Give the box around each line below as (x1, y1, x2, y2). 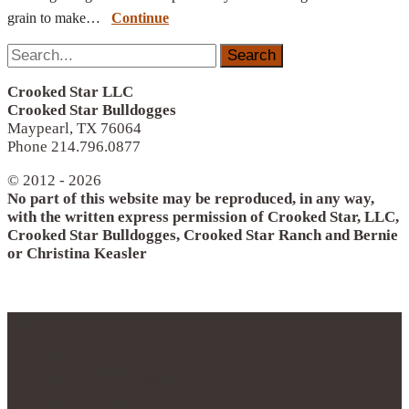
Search (6, 42, 50, 60)
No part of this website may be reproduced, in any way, (7, 189, 374, 207)
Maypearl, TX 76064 (7, 119, 142, 137)
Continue (111, 9, 169, 26)
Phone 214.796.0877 (7, 137, 141, 155)
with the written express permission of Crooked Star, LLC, (7, 207, 399, 225)
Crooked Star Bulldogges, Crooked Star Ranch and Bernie (7, 225, 398, 244)
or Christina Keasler (7, 244, 147, 262)
